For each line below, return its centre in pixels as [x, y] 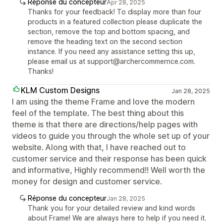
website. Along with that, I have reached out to [99, 147]
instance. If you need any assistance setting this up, [111, 51]
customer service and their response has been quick [109, 158]
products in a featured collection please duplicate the [115, 21]
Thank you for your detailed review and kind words [111, 208]
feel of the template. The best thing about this [98, 113]
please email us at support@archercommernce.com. [111, 61]
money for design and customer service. [87, 181]
